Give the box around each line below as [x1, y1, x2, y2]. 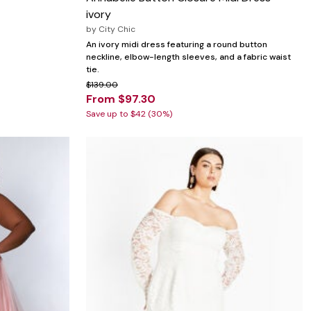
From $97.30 [86, 92, 155, 107]
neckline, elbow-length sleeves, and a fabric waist [86, 51, 291, 63]
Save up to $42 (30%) [86, 108, 172, 120]
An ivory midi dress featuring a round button [86, 39, 267, 51]
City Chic [99, 24, 135, 35]
